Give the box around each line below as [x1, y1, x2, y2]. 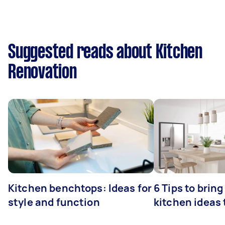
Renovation [8, 63, 77, 82]
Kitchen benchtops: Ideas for [8, 181, 152, 195]
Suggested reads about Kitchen [8, 43, 202, 62]
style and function [8, 195, 100, 209]
